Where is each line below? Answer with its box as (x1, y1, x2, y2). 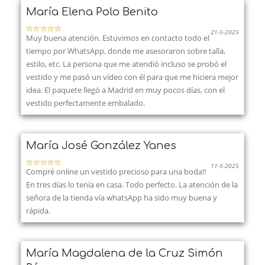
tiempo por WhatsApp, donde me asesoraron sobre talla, (26, 45, 225, 56)
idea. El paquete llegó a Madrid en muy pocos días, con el (26, 84, 225, 95)
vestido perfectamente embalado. (26, 97, 145, 108)
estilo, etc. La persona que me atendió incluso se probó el (26, 58, 227, 69)
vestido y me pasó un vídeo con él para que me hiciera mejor (26, 71, 238, 82)
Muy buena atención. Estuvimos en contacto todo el (26, 32, 209, 43)
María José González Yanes (26, 139, 176, 151)
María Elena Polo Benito (26, 5, 158, 18)
